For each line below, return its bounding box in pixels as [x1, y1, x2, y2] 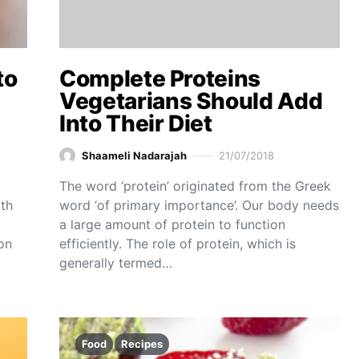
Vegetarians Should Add [59, 87, 323, 115]
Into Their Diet [59, 110, 212, 137]
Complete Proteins [59, 65, 261, 92]
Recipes [121, 337, 163, 350]
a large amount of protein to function [59, 216, 285, 232]
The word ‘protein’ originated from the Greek [59, 178, 331, 194]
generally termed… [59, 255, 172, 271]
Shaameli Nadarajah [82, 148, 187, 162]
